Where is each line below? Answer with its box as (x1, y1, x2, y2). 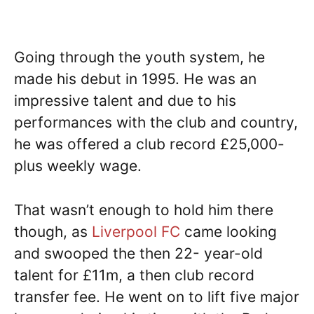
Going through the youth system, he (14, 48, 265, 66)
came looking (180, 222, 277, 240)
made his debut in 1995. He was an (14, 70, 257, 88)
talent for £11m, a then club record (14, 266, 254, 284)
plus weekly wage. (14, 157, 142, 175)
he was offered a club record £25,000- (14, 135, 285, 153)
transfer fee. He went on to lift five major (14, 287, 299, 306)
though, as (14, 222, 92, 240)
